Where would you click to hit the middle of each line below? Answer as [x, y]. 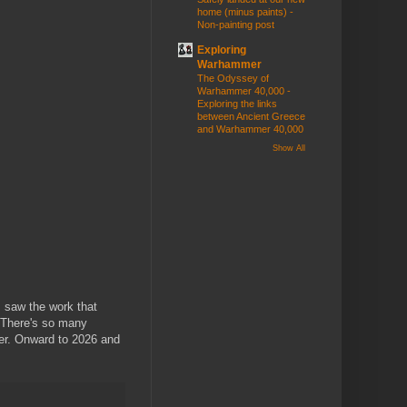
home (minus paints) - [245, 12]
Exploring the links [237, 104]
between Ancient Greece [251, 117]
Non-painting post [236, 25]
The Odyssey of [233, 79]
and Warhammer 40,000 [250, 129]
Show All [289, 149]
